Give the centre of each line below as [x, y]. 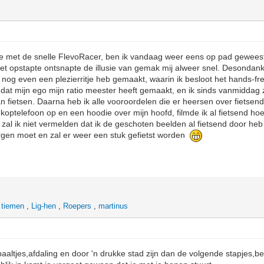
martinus [113, 206]
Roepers [77, 206]
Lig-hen [44, 206]
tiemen [13, 206]
